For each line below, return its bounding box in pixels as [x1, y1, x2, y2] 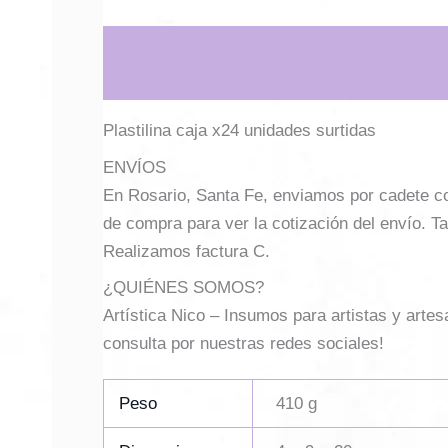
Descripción [103, 38, 198, 58]
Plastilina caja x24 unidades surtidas [103, 121, 376, 140]
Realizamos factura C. [103, 241, 270, 261]
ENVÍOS [103, 157, 166, 177]
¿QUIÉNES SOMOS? [103, 278, 264, 298]
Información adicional [215, 38, 388, 58]
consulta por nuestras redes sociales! [103, 334, 384, 354]
